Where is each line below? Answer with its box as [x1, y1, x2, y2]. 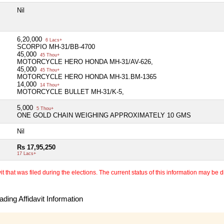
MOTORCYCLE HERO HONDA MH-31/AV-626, [17, 57, 153, 65]
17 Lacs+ [17, 150, 36, 156]
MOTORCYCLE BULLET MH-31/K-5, [17, 87, 124, 95]
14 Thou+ [38, 82, 59, 87]
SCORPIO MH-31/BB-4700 [17, 42, 95, 50]
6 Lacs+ [44, 37, 62, 42]
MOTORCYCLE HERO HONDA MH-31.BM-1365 [17, 72, 156, 80]
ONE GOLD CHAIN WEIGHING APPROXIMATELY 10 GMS [17, 111, 191, 119]
